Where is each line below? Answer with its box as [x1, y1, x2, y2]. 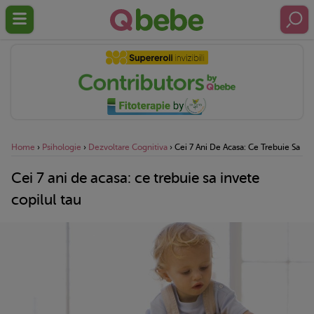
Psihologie [42, 142, 81, 152]
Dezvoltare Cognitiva [88, 142, 168, 152]
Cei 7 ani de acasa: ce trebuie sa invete [11, 169, 259, 186]
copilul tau [11, 191, 81, 208]
